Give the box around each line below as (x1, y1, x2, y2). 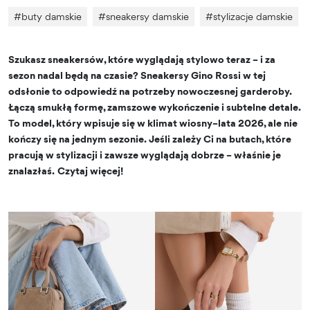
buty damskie (21, 10, 82, 22)
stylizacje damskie (213, 10, 293, 22)
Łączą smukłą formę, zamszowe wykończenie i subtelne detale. (8, 101, 301, 113)
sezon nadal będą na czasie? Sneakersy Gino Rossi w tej (8, 69, 266, 81)
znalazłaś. (8, 165, 55, 176)
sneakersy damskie (106, 10, 189, 22)
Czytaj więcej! (57, 165, 123, 176)
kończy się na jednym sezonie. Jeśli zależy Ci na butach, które (8, 133, 291, 145)
